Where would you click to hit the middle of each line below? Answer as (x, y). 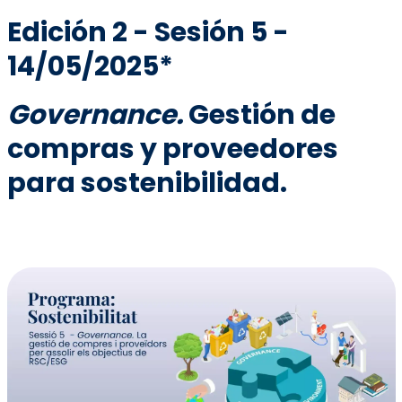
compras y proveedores (172, 149)
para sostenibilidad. (147, 184)
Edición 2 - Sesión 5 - (148, 33)
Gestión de (259, 115)
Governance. (95, 115)
